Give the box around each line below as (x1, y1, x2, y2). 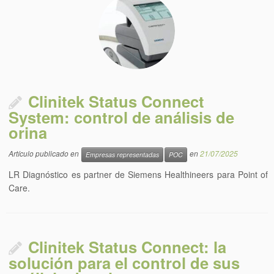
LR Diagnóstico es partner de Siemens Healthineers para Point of (9, 168, 268, 180)
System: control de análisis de (9, 106, 235, 128)
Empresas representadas (86, 150, 160, 159)
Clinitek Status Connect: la (28, 235, 227, 258)
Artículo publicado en (9, 148, 81, 159)
